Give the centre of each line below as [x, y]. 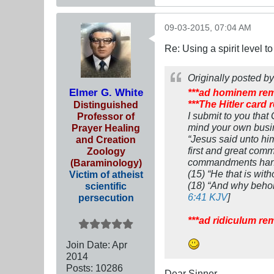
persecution [106, 197]
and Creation [106, 139]
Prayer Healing [106, 128]
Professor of [106, 116]
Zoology [106, 151]
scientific [106, 186]
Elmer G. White [106, 92]
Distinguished [106, 104]
